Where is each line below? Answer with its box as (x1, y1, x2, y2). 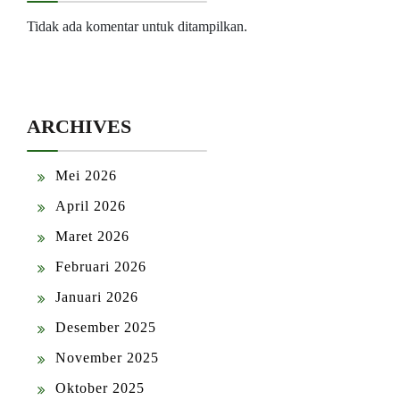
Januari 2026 (55, 289, 138, 305)
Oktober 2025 (55, 380, 145, 396)
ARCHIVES (27, 115, 131, 138)
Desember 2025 (55, 320, 156, 336)
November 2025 (55, 350, 159, 366)
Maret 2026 (55, 229, 129, 245)
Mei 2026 (55, 168, 117, 184)
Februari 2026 (55, 259, 146, 275)
